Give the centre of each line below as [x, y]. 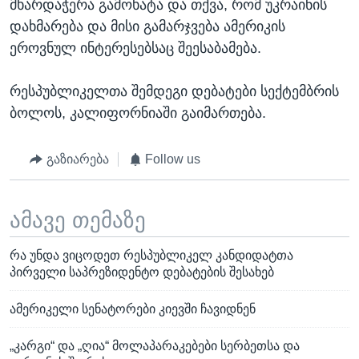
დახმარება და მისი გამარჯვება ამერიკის [147, 27]
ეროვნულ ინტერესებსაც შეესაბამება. [135, 48]
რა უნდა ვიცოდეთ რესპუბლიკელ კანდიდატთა [151, 256]
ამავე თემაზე [78, 220]
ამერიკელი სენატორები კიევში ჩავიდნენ [133, 309]
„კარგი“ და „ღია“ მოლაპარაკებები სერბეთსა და [155, 346]
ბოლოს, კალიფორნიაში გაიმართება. [138, 113]
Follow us [173, 159]
